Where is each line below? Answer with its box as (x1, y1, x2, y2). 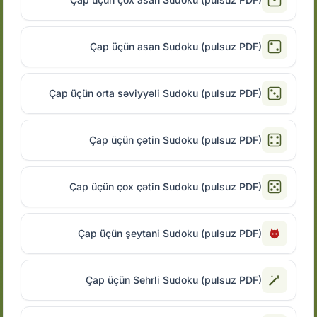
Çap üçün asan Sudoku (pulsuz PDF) (89, 40, 262, 52)
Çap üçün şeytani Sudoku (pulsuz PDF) (77, 227, 262, 239)
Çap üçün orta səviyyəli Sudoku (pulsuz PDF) (48, 87, 262, 99)
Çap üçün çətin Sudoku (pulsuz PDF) (88, 134, 262, 146)
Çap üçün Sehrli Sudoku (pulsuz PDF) (85, 274, 262, 286)
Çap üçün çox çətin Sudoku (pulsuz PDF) (69, 180, 262, 192)
